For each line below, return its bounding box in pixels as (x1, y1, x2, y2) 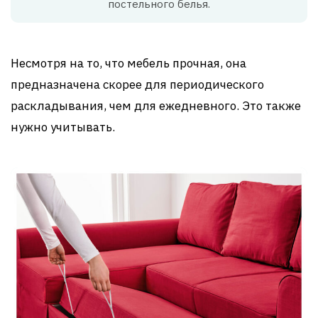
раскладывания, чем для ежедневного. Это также (11, 98, 301, 114)
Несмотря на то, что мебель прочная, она (11, 55, 246, 71)
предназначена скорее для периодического (11, 77, 264, 92)
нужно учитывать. (11, 119, 115, 135)
